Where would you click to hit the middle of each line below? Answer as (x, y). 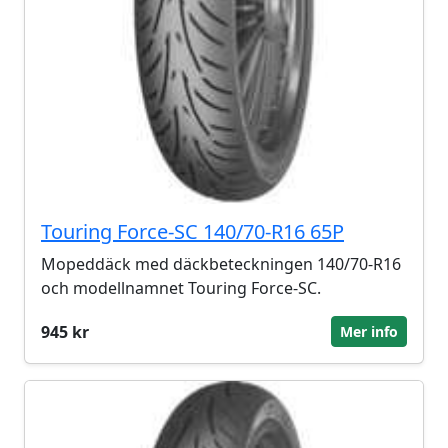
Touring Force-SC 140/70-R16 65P (192, 231)
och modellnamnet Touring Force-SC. (181, 288)
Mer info (369, 331)
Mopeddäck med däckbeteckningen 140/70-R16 (221, 264)
